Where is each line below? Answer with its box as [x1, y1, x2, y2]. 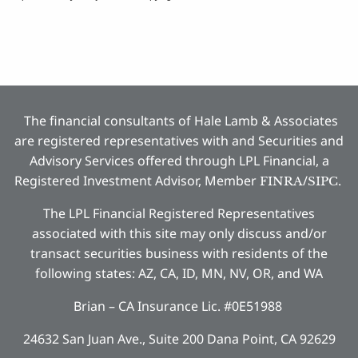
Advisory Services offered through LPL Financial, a [29, 151, 329, 169]
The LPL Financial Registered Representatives [43, 204, 315, 222]
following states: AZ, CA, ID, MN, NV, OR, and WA [35, 264, 323, 282]
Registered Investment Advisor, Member [14, 171, 260, 189]
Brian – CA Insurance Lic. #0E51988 [73, 296, 285, 315]
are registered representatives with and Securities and [14, 131, 344, 149]
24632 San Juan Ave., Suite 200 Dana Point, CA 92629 [22, 329, 336, 348]
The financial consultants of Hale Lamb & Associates [20, 111, 338, 129]
